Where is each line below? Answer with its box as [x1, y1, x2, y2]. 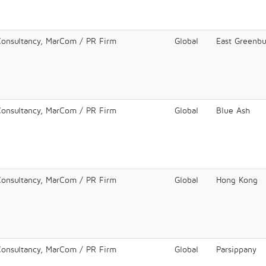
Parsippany [216, 244, 256, 254]
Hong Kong [216, 175, 258, 185]
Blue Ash [216, 105, 250, 115]
